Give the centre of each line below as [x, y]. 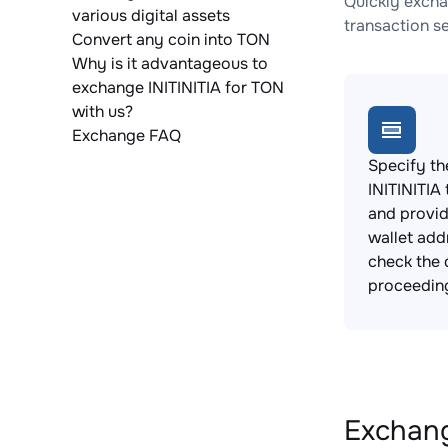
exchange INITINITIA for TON [178, 87]
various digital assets [151, 15]
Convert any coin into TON [171, 39]
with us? [102, 111]
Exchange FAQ [126, 135]
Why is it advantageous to [170, 63]
